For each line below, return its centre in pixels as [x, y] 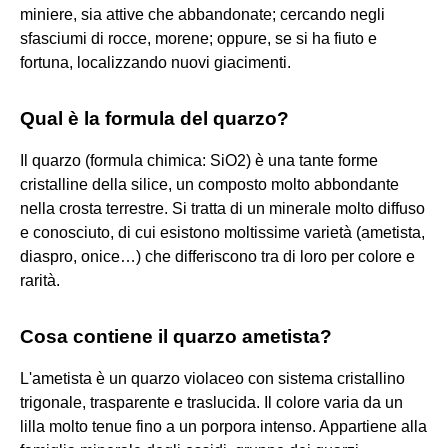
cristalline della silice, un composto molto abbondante [209, 184]
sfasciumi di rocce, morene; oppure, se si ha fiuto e [198, 38]
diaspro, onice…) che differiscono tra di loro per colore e [217, 256]
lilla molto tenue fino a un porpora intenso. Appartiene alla [223, 426]
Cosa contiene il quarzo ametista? [176, 336]
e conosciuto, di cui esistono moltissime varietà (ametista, [222, 232]
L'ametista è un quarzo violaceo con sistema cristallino [212, 378]
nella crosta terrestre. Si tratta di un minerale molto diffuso [222, 208]
